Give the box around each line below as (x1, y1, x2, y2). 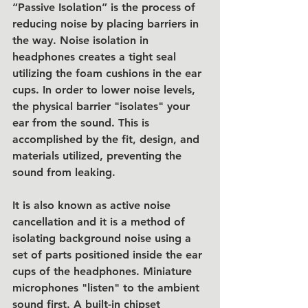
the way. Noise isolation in (12, 34, 152, 47)
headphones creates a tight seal (12, 50, 179, 63)
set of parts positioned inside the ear (12, 248, 206, 261)
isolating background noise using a (12, 232, 195, 245)
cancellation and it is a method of (12, 215, 188, 228)
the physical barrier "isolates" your (12, 100, 193, 113)
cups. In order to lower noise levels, (12, 83, 199, 96)
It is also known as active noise (12, 199, 174, 212)
